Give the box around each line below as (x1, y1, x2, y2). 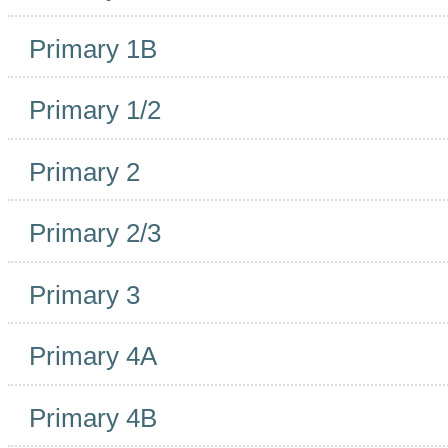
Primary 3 (29, 279, 141, 310)
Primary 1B (29, 33, 158, 64)
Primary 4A (29, 341, 158, 372)
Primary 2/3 (29, 218, 162, 249)
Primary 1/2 (29, 95, 162, 126)
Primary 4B (29, 402, 158, 433)
